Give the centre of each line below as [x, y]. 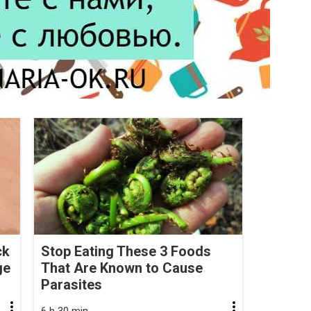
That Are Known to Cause [122, 268]
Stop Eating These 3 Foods [126, 252]
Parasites [72, 285]
